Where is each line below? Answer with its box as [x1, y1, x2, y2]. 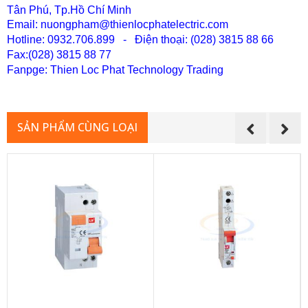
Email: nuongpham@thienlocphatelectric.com [7, 19, 228, 30]
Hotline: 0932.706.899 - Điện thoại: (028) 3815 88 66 [7, 34, 274, 45]
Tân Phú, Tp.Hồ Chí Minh [7, 4, 131, 15]
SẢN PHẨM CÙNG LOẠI [17, 120, 137, 135]
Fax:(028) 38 [7, 49, 69, 60]
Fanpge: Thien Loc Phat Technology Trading [7, 64, 223, 76]
